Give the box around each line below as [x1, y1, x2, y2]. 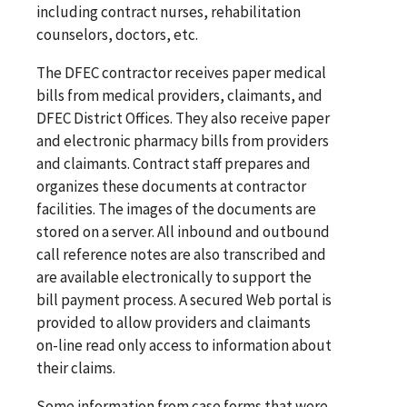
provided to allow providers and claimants [36, 312, 311, 333]
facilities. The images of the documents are [36, 198, 316, 219]
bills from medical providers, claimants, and [36, 84, 323, 105]
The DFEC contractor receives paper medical [36, 62, 326, 83]
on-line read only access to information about [36, 334, 332, 355]
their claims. [36, 357, 115, 378]
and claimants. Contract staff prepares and [36, 153, 311, 174]
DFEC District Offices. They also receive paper [36, 107, 330, 128]
